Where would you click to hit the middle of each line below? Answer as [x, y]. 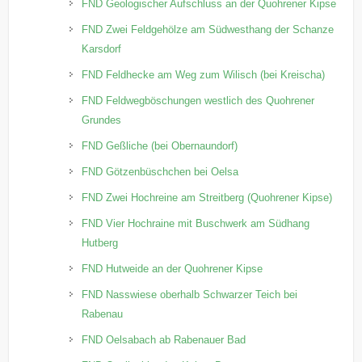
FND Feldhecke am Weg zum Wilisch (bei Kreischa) [204, 74]
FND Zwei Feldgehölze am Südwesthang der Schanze [208, 29]
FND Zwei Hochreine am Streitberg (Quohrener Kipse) [207, 197]
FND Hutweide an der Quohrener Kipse [173, 268]
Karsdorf [102, 48]
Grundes [102, 120]
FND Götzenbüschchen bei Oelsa [160, 171]
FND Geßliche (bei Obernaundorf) [160, 145]
